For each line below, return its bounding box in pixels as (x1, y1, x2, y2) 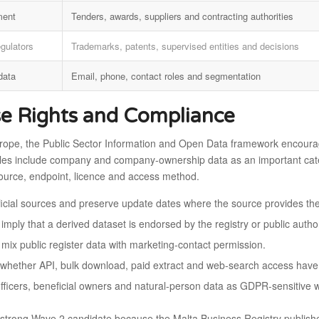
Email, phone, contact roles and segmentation (71, 68, 261, 83)
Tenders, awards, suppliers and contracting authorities (71, 9, 294, 23)
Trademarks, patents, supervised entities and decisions (71, 38, 300, 53)
